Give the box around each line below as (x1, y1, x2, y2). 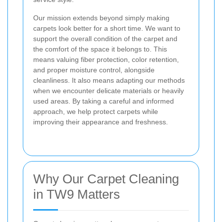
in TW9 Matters (33, 187, 120, 202)
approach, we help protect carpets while (33, 108, 158, 116)
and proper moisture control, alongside (33, 66, 155, 74)
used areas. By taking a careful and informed (33, 97, 174, 106)
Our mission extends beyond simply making (33, 14, 169, 22)
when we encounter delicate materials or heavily (33, 87, 184, 95)
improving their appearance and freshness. (33, 118, 168, 126)
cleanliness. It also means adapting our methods (33, 76, 185, 85)
